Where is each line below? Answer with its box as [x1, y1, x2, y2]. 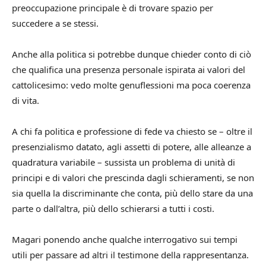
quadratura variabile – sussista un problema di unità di [12, 156, 235, 168]
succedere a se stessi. [12, 17, 99, 29]
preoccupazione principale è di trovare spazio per [12, 1, 213, 14]
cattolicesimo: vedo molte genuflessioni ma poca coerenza [12, 78, 251, 91]
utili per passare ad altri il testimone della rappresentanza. [12, 248, 249, 261]
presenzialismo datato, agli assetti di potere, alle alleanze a [12, 140, 251, 153]
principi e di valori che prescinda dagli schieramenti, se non [12, 171, 254, 183]
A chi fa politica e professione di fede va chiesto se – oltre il [12, 125, 252, 137]
